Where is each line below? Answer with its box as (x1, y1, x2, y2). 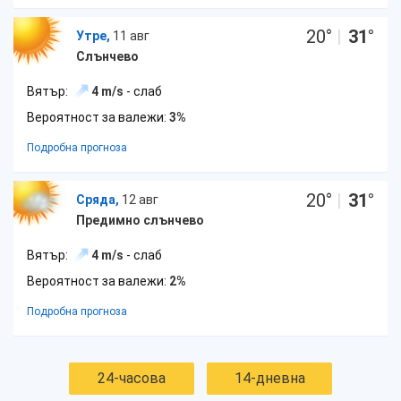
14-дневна (234, 370, 305, 387)
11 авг (113, 29, 149, 43)
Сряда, (76, 192, 119, 207)
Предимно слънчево (76, 213, 204, 227)
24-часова (98, 370, 166, 387)
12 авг (122, 192, 158, 207)
